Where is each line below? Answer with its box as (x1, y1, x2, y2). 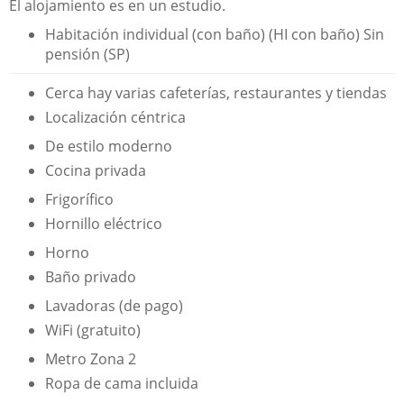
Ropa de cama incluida (45, 372, 198, 393)
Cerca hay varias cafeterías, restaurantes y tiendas (45, 82, 387, 103)
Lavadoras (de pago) (45, 295, 183, 316)
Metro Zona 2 (45, 348, 136, 369)
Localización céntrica (45, 106, 186, 127)
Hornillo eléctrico (45, 213, 162, 234)
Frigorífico (45, 188, 114, 209)
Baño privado (45, 266, 136, 287)
